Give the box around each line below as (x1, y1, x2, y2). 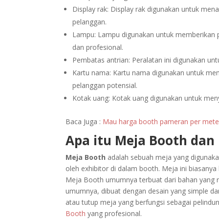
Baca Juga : (66, 116, 103, 126)
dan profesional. (72, 42, 124, 52)
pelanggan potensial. (72, 80, 138, 90)
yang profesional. (86, 208, 142, 218)
